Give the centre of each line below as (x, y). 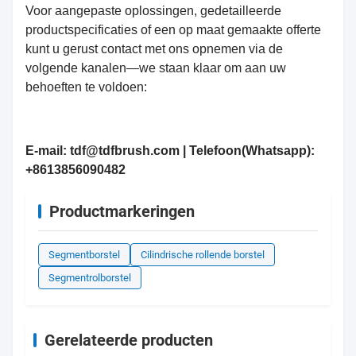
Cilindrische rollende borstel (203, 254)
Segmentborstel (84, 254)
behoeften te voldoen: (86, 87)
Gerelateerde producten (129, 340)
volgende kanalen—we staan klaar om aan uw (156, 68)
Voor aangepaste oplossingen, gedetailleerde (153, 10)
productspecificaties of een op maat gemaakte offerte (173, 29)
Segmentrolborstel (90, 277)
